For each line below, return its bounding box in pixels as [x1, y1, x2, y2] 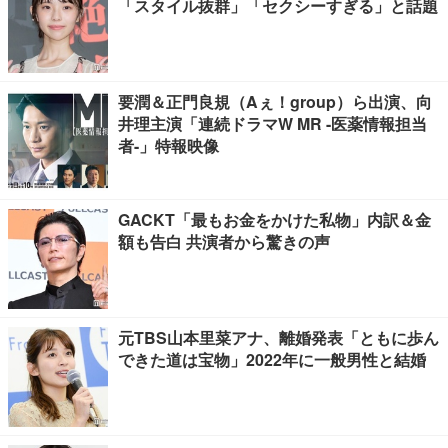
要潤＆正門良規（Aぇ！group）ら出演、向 [118, 90, 432, 113]
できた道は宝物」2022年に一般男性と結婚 [118, 348, 426, 371]
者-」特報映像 [118, 134, 219, 157]
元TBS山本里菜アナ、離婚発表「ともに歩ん [118, 326, 439, 349]
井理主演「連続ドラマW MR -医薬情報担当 [118, 112, 427, 135]
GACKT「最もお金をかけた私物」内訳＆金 [118, 208, 431, 231]
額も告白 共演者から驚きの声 [118, 230, 330, 253]
